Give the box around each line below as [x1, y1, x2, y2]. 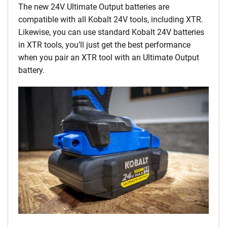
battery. [18, 65, 45, 75]
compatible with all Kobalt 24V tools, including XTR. [18, 15, 203, 25]
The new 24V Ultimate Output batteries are [18, 2, 169, 12]
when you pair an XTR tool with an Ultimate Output [18, 53, 199, 63]
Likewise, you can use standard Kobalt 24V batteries [18, 27, 204, 37]
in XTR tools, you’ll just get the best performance [18, 40, 191, 50]
